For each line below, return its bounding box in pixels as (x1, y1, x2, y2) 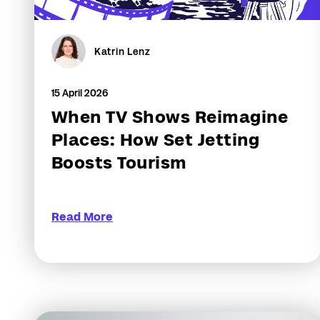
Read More (51, 211, 113, 223)
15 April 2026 (51, 87, 108, 99)
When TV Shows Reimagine (51, 107, 289, 126)
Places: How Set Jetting (51, 130, 260, 149)
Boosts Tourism (51, 153, 187, 172)
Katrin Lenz (94, 46, 151, 57)
